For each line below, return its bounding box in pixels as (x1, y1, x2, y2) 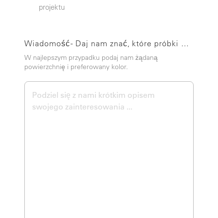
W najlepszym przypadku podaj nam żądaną (24, 53, 158, 62)
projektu (39, 2, 65, 12)
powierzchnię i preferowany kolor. (24, 62, 128, 71)
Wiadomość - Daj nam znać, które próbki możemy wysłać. (181, 38, 189, 48)
